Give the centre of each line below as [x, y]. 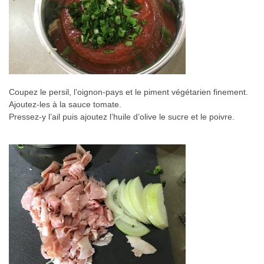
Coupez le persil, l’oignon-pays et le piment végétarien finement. [128, 92]
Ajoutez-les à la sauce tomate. [65, 105]
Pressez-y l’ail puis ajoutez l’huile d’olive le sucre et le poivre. [122, 117]
